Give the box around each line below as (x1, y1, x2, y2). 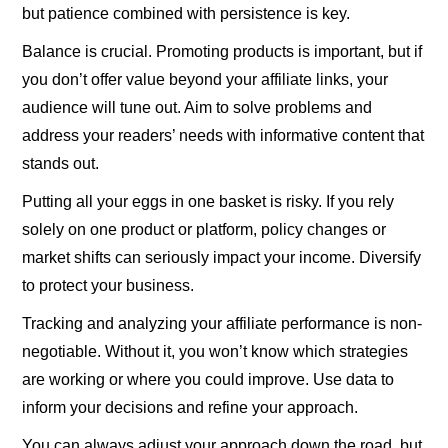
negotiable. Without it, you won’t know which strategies (22, 342, 409, 360)
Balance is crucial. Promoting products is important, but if (22, 42, 423, 60)
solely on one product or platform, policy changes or (22, 220, 387, 238)
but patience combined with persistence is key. (22, 4, 351, 22)
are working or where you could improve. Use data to (22, 370, 395, 388)
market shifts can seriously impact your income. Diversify (22, 248, 422, 266)
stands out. (22, 154, 100, 172)
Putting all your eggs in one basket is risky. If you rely (22, 192, 395, 210)
